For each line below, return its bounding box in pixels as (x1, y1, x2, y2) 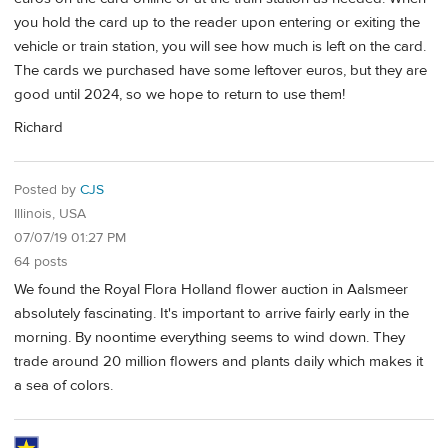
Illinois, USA (14, 204, 86, 223)
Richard (14, 117, 63, 137)
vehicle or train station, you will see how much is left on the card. (14, 36, 426, 56)
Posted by (14, 180, 80, 199)
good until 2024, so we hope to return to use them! (14, 84, 345, 104)
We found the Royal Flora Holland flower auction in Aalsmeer (14, 280, 408, 300)
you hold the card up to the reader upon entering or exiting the (14, 12, 420, 32)
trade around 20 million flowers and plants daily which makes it (14, 352, 423, 372)
